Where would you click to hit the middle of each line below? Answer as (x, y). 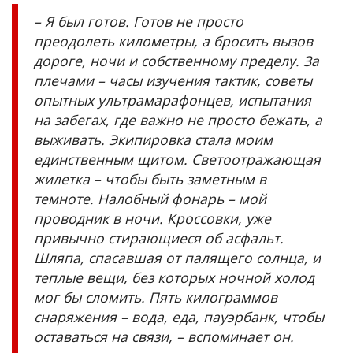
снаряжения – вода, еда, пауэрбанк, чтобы (179, 317)
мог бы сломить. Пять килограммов (156, 297)
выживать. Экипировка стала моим (153, 140)
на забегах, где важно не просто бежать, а (178, 120)
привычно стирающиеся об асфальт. (159, 238)
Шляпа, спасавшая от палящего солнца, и (177, 258)
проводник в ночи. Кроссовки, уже (152, 219)
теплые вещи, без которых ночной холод (174, 278)
